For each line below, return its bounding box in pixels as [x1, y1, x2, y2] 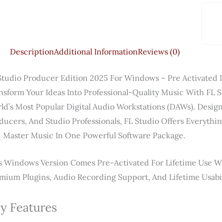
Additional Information [54, 47, 138, 56]
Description [10, 47, 54, 56]
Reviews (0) [138, 47, 180, 56]
